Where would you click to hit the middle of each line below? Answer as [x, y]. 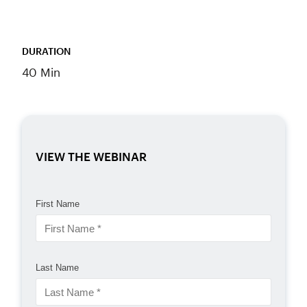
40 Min [41, 72]
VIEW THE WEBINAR [91, 156]
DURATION [46, 51]
